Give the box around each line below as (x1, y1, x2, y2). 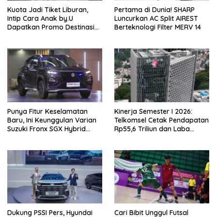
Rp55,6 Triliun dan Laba (114, 124, 190, 133)
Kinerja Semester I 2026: (114, 107, 192, 116)
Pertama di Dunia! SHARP (114, 5, 195, 15)
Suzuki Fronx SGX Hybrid (7, 124, 86, 133)
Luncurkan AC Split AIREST (114, 14, 198, 23)
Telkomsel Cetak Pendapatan (114, 115, 209, 124)
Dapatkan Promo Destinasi (7, 23, 94, 32)
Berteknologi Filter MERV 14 (114, 23, 201, 32)
